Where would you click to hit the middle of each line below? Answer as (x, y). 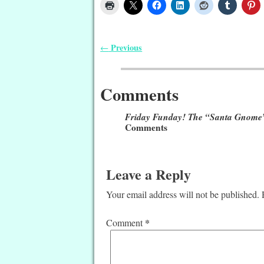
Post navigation (142, 59)
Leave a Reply (149, 174)
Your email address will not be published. (183, 194)
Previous (126, 47)
